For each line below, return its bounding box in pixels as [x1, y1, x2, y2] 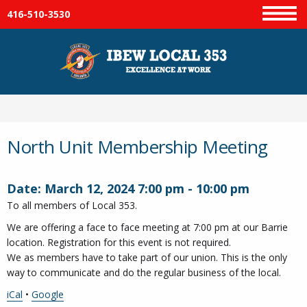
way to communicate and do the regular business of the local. [7, 266, 281, 279]
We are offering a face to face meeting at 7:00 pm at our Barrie [7, 221, 288, 234]
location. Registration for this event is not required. [7, 236, 231, 249]
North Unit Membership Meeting [7, 134, 268, 159]
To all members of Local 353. [7, 199, 137, 212]
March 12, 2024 [45, 180, 134, 197]
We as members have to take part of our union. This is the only [7, 251, 287, 264]
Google [32, 288, 64, 301]
